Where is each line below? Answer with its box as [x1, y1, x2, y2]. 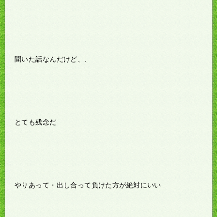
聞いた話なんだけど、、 [15, 55, 92, 63]
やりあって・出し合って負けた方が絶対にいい [15, 181, 161, 189]
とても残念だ [15, 118, 57, 126]
